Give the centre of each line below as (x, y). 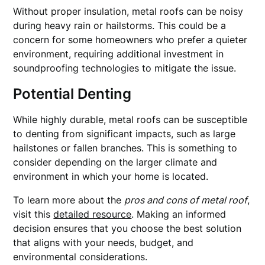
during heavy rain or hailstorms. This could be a (120, 25)
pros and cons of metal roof (186, 200)
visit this (33, 214)
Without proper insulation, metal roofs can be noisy (128, 11)
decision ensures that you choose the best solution (127, 228)
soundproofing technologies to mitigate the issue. (125, 68)
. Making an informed (179, 214)
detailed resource (93, 214)
